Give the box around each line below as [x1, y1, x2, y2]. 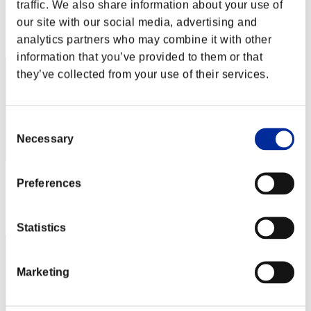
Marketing [17, 266, 69, 278]
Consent [5, 118, 47, 131]
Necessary [17, 133, 74, 145]
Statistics [17, 221, 66, 234]
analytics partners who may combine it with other [17, 33, 271, 46]
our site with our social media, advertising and [17, 16, 258, 28]
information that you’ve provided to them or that [17, 51, 262, 63]
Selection [5, 135, 52, 147]
